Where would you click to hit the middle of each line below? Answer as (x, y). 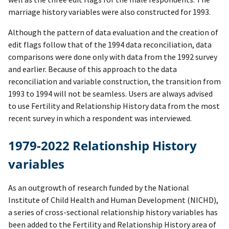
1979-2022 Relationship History (12, 146)
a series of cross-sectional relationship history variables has (113, 212)
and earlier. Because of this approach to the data (93, 69)
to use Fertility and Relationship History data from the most (114, 106)
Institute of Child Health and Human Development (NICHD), (113, 200)
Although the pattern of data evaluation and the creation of (113, 32)
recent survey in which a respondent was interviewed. (100, 118)
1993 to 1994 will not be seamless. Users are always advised (110, 94)
